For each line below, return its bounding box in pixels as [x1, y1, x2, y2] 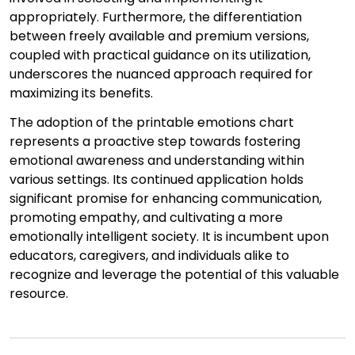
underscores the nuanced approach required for [10, 65, 313, 84]
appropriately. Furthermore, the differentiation [10, 8, 302, 27]
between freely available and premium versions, [10, 27, 309, 46]
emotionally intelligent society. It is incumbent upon [10, 227, 329, 246]
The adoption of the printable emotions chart [10, 113, 294, 132]
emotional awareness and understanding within [10, 151, 304, 170]
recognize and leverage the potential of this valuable [10, 265, 339, 284]
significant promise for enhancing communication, [10, 189, 322, 208]
